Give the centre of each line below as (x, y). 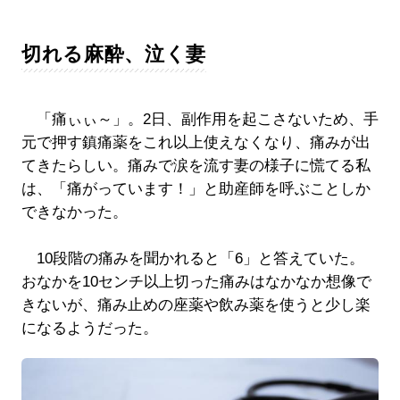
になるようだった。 (89, 329)
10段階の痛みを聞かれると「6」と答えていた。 (192, 259)
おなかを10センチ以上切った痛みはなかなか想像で (196, 282)
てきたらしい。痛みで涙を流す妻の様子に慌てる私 (196, 166)
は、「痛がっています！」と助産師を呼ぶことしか (196, 189)
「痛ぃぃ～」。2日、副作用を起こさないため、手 (200, 120)
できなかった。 (74, 212)
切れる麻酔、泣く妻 (113, 54)
